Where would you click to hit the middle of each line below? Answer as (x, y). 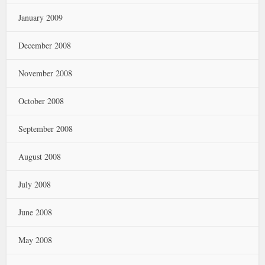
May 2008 (35, 240)
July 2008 (35, 184)
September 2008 (46, 129)
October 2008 (41, 101)
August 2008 (40, 156)
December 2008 (45, 45)
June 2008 (35, 212)
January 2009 (41, 17)
